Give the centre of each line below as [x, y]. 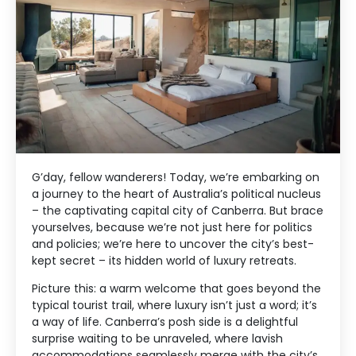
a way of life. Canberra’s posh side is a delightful [165, 322]
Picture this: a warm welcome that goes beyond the [176, 289]
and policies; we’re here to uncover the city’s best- [173, 244]
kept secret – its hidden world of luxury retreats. [164, 260]
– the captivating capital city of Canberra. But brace [178, 210]
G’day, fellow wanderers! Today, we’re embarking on [176, 177]
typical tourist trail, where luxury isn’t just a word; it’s [174, 306]
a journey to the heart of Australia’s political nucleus [176, 193]
